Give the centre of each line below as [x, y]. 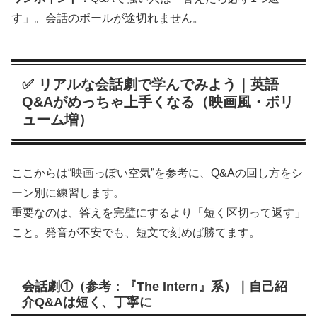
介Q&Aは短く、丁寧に [87, 302]
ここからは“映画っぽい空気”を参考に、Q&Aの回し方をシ [157, 173]
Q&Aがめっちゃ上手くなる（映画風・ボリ [158, 102]
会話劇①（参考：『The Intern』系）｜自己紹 [155, 287]
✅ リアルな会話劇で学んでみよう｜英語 [150, 84]
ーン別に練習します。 [68, 193]
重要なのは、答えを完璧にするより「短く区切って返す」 [158, 213]
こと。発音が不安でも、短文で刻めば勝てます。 [136, 232]
